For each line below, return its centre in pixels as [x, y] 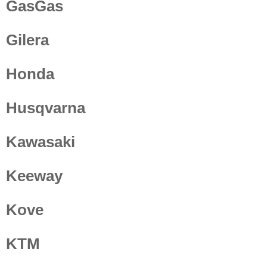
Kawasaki [41, 142]
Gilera [27, 40]
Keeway [34, 176]
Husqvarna [46, 108]
